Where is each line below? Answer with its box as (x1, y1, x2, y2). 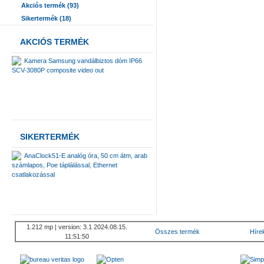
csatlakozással (12, 171, 55, 178)
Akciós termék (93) (21, 2, 79, 9)
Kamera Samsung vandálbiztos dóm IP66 (24, 57, 142, 64)
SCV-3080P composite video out (12, 67, 104, 74)
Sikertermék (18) (21, 15, 71, 22)
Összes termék (155, 228, 200, 235)
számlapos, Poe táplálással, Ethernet (12, 161, 117, 169)
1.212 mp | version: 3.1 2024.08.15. (26, 223, 127, 230)
